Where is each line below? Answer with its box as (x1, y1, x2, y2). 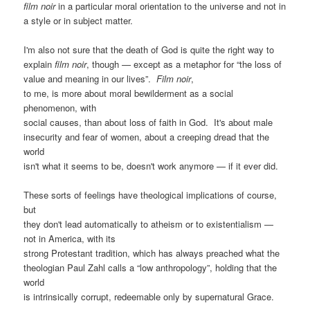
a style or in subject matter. (24, 13, 134, 27)
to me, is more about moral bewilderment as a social (24, 86, 234, 100)
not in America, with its (24, 232, 116, 246)
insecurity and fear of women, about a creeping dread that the (24, 130, 270, 143)
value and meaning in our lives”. (24, 72, 157, 85)
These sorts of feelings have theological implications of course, (24, 188, 277, 202)
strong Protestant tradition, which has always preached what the (24, 246, 280, 260)
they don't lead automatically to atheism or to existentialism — (24, 217, 274, 231)
